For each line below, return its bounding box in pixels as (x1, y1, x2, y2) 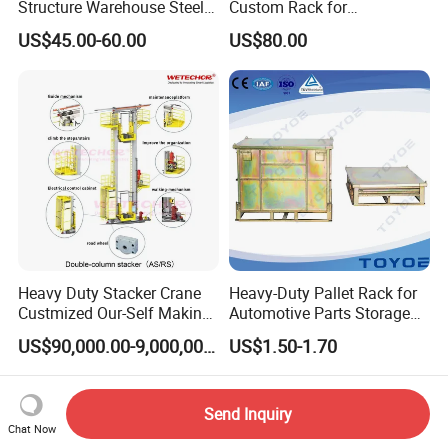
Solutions (228, 321, 296, 344)
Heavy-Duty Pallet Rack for (228, 281, 417, 304)
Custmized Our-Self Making (18, 301, 212, 324)
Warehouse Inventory (228, 16, 377, 39)
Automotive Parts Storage (228, 301, 410, 324)
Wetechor (18, 341, 85, 364)
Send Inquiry (203, 402, 292, 425)
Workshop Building (18, 16, 152, 39)
